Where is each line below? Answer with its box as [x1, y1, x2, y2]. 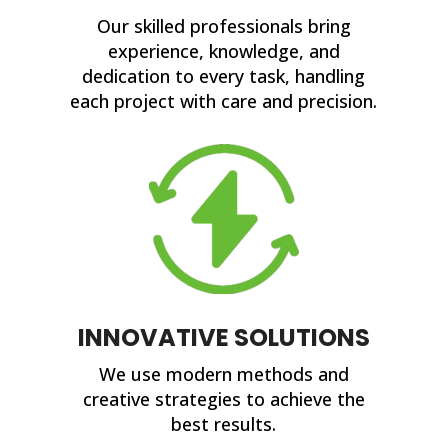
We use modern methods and [98, 361, 349, 386]
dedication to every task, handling [82, 63, 366, 88]
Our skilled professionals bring [96, 13, 351, 38]
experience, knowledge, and [107, 38, 340, 63]
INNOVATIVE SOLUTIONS [77, 320, 370, 354]
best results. [171, 411, 277, 436]
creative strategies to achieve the [82, 386, 365, 411]
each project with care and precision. [70, 88, 378, 113]
